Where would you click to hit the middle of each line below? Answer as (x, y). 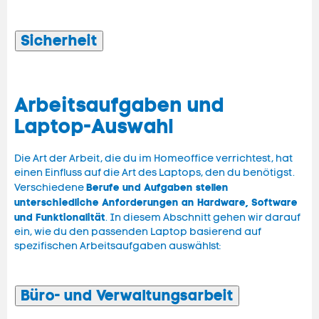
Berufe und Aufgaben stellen (157, 188)
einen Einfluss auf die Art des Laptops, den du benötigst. (155, 173)
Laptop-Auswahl (94, 127)
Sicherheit (59, 41)
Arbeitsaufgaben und (119, 105)
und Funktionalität (60, 218)
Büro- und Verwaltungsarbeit (127, 296)
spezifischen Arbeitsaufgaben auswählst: (117, 246)
